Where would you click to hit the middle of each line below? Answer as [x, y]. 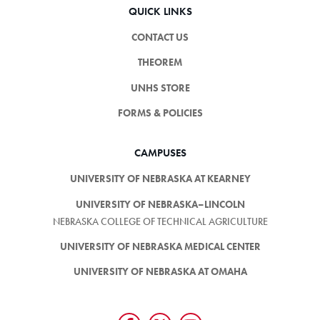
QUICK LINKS [160, 11]
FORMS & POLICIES [160, 112]
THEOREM [160, 62]
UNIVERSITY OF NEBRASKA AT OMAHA [160, 272]
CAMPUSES [160, 152]
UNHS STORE [160, 87]
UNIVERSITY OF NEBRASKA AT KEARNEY [160, 179]
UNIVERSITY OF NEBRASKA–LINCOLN [160, 204]
